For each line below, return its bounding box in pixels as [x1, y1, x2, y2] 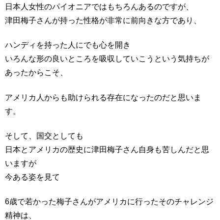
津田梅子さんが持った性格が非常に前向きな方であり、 [5, 16, 201, 25]
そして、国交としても [5, 132, 83, 140]
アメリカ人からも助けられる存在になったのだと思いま [5, 93, 201, 102]
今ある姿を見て [5, 173, 60, 182]
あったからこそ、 [5, 68, 68, 77]
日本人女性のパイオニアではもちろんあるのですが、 [5, 2, 193, 11]
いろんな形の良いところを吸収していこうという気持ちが [5, 55, 209, 63]
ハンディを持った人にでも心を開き [5, 41, 131, 50]
